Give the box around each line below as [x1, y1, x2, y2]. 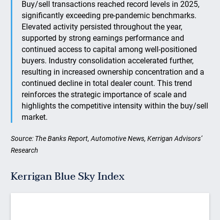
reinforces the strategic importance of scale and [22, 90, 187, 99]
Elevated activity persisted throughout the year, [22, 22, 183, 31]
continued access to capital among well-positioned [22, 45, 197, 54]
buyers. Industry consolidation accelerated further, [22, 56, 194, 65]
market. [22, 112, 48, 122]
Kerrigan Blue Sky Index [11, 168, 125, 185]
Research [11, 146, 39, 154]
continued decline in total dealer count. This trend [22, 79, 192, 88]
